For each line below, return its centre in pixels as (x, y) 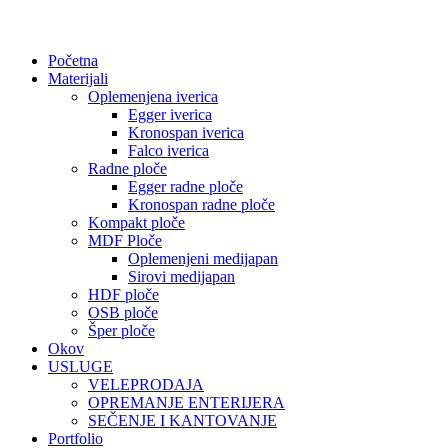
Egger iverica (170, 114)
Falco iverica (168, 150)
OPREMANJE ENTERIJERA (186, 402)
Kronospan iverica (186, 132)
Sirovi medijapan (181, 276)
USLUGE (80, 366)
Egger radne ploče (185, 186)
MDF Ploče (125, 240)
